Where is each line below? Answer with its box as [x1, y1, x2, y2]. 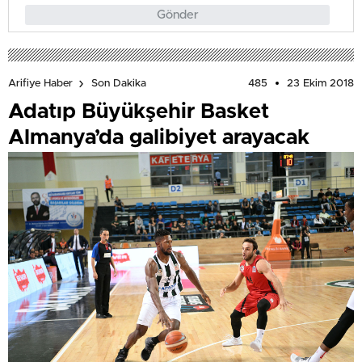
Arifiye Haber [8, 78, 73, 90]
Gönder [156, 8, 199, 21]
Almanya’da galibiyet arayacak [8, 126, 309, 148]
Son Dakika [91, 78, 146, 90]
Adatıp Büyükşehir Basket [8, 100, 269, 122]
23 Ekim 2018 [287, 78, 354, 89]
